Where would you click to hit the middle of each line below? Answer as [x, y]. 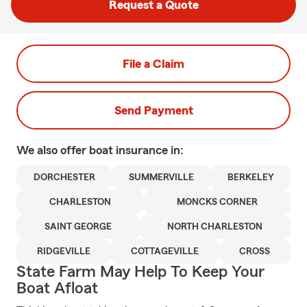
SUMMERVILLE [161, 177]
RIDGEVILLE [63, 251]
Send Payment [153, 110]
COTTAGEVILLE [164, 251]
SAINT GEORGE [78, 227]
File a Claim [153, 64]
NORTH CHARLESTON [215, 227]
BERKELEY [250, 177]
